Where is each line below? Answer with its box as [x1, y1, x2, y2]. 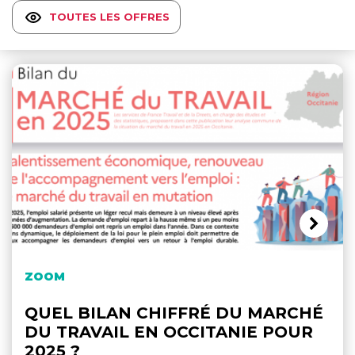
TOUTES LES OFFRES [49, 10, 170, 24]
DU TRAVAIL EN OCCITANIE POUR [25, 323, 313, 342]
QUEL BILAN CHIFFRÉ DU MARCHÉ [25, 303, 323, 323]
